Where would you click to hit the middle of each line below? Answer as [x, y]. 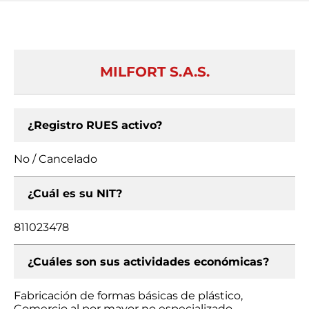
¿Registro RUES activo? [95, 125]
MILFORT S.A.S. [154, 72]
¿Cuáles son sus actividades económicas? [148, 262]
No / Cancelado [56, 159]
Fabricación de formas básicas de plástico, [128, 296]
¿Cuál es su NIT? [75, 193]
